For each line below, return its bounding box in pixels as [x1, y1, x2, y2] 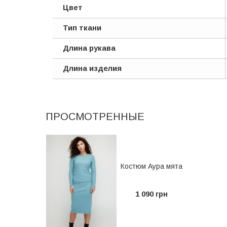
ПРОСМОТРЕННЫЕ [46, 111, 144, 122]
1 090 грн [135, 190, 168, 198]
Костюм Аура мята [120, 162, 182, 170]
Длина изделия [63, 64, 122, 72]
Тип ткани [63, 23, 101, 32]
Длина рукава [63, 44, 116, 52]
